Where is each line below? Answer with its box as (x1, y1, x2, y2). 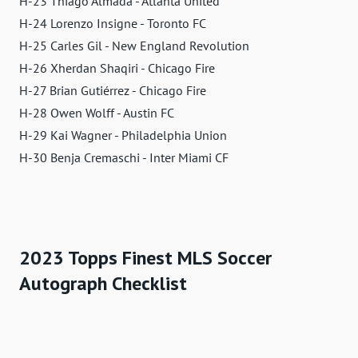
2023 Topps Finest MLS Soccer (19, 245, 272, 270)
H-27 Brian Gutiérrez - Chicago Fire (19, 82, 206, 98)
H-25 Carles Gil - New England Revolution (19, 37, 249, 54)
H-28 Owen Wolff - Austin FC (19, 104, 174, 121)
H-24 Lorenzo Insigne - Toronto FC (19, 14, 206, 31)
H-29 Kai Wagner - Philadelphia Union (19, 126, 227, 143)
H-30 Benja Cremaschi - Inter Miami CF (19, 149, 229, 165)
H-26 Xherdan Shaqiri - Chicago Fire (19, 59, 215, 76)
